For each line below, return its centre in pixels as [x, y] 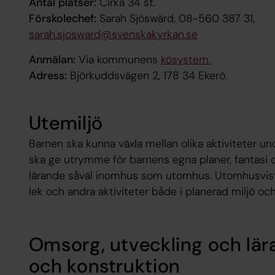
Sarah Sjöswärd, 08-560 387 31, [175, 18]
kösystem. [185, 60]
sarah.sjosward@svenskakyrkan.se [113, 34]
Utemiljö [66, 123]
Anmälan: [52, 60]
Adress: [48, 76]
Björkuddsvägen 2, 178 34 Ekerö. [150, 76]
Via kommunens [118, 60]
